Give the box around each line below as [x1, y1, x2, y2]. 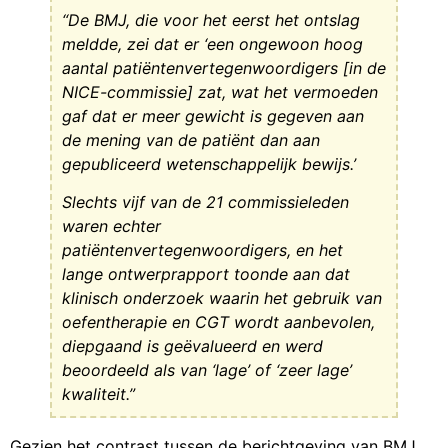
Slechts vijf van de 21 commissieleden [62, 192, 349, 213]
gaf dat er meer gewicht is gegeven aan [62, 105, 364, 126]
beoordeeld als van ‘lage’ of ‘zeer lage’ [62, 360, 352, 381]
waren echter [62, 216, 161, 237]
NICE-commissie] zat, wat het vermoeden [62, 81, 378, 102]
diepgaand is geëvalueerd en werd [62, 336, 323, 357]
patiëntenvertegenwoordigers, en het [62, 240, 343, 261]
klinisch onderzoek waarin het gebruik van [62, 288, 382, 309]
